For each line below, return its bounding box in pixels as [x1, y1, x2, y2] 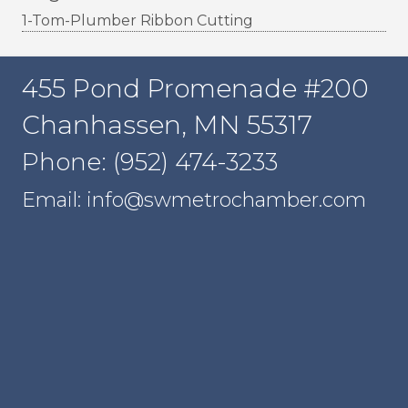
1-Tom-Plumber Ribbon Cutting [22, 12, 253, 30]
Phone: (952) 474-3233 [22, 148, 278, 178]
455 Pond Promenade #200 [22, 73, 369, 105]
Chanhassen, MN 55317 [22, 109, 312, 141]
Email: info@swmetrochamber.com [22, 188, 366, 213]
